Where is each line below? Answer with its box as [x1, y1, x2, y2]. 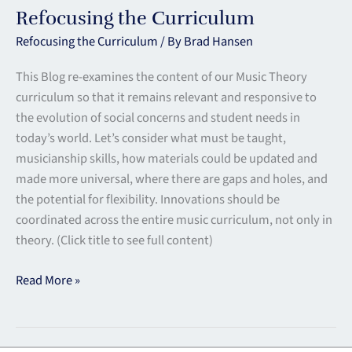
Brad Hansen [184, 32, 253, 52]
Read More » [16, 270, 80, 290]
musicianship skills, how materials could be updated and [16, 148, 317, 168]
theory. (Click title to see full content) [16, 230, 213, 250]
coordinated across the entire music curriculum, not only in [16, 210, 332, 229]
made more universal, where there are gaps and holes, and [16, 169, 328, 189]
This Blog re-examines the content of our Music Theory [16, 67, 307, 86]
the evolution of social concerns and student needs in [16, 108, 300, 127]
